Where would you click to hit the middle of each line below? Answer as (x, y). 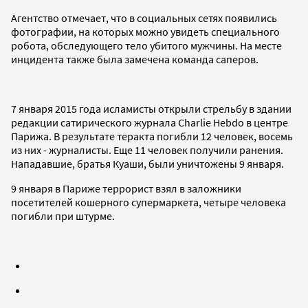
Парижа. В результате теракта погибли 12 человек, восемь (152, 136)
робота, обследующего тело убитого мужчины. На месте (146, 45)
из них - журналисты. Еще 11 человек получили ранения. (147, 150)
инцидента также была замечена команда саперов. (135, 59)
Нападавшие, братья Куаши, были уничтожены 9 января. (147, 163)
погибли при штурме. (63, 216)
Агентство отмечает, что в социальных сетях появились (144, 18)
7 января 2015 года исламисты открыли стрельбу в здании (151, 108)
